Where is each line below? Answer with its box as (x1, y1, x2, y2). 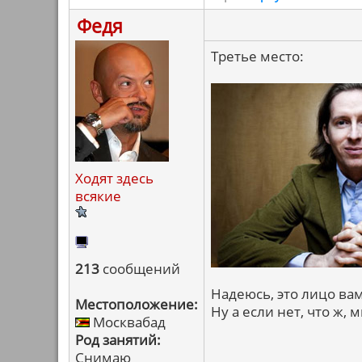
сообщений (99, 259, 180, 278)
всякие (75, 187, 121, 205)
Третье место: (211, 47, 304, 65)
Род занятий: (75, 330, 161, 349)
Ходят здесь (75, 169, 154, 187)
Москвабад (90, 313, 166, 331)
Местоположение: (75, 295, 198, 314)
